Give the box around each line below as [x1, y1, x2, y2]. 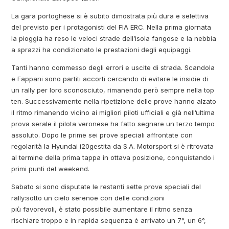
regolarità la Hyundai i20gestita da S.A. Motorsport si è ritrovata [11, 142, 214, 150]
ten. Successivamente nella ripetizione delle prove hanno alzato [11, 97, 217, 105]
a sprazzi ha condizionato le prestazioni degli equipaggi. [11, 45, 192, 54]
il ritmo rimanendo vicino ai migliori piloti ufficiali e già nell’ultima [11, 108, 215, 117]
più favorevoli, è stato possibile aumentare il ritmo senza [11, 204, 193, 213]
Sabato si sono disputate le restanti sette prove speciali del [11, 182, 201, 191]
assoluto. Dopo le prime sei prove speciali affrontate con [11, 130, 193, 139]
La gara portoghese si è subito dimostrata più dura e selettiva [11, 11, 209, 20]
